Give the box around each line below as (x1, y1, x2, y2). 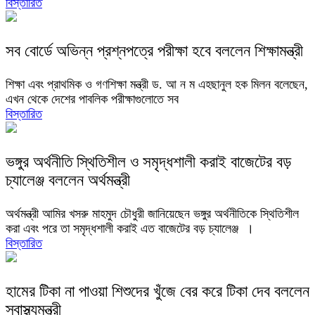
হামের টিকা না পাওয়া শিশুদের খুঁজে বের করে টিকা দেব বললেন (6, 282, 309, 300)
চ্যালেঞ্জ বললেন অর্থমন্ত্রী (6, 171, 130, 189)
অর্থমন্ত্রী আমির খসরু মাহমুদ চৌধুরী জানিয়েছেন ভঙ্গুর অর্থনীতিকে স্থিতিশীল (6, 206, 299, 221)
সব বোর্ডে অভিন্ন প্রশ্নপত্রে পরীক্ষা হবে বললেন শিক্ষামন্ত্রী (6, 41, 303, 60)
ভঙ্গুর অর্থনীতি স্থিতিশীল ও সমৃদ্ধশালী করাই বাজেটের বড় (6, 153, 291, 171)
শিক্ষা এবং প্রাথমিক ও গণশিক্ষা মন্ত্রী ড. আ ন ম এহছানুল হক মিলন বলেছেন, (6, 77, 308, 91)
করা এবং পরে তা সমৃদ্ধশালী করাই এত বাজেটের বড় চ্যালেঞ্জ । (6, 221, 254, 236)
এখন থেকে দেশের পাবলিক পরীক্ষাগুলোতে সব (6, 91, 179, 106)
